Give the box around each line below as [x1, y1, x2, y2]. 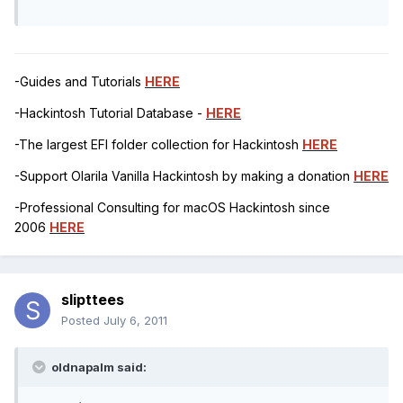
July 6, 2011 [103, 313, 167, 328]
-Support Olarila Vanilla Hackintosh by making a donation [14, 168, 354, 184]
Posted [61, 313, 103, 328]
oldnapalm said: [49, 360, 147, 375]
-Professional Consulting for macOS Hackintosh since [14, 200, 330, 216]
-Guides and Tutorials [14, 74, 145, 90]
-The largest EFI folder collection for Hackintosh [14, 137, 302, 153]
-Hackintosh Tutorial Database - [14, 105, 206, 121]
